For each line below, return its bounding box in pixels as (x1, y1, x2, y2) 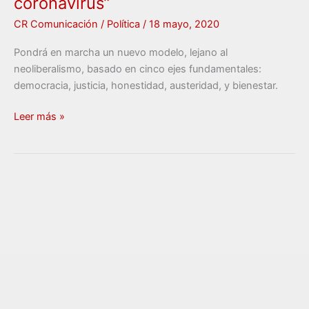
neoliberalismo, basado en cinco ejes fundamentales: (14, 62, 261, 75)
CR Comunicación (14, 18, 101, 31)
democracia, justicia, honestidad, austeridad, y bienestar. (14, 79, 278, 92)
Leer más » (14, 110, 65, 123)
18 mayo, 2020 (149, 18, 219, 31)
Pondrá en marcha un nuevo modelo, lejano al (14, 46, 228, 59)
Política (107, 18, 140, 31)
